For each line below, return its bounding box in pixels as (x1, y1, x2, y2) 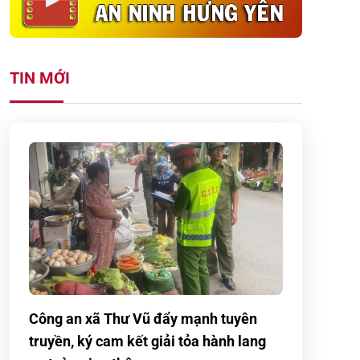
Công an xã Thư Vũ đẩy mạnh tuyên (29, 310, 257, 327)
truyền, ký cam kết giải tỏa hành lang (29, 333, 266, 350)
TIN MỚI (10, 68, 70, 88)
